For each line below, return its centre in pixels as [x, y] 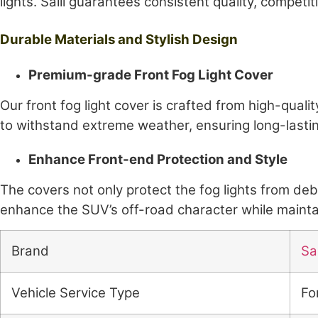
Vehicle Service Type [76, 293]
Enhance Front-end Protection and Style [158, 160]
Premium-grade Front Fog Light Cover [151, 75]
